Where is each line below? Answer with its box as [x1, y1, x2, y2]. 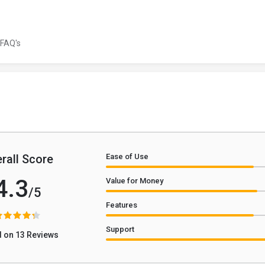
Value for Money [106, 176, 164, 186]
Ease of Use [106, 152, 149, 161]
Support [106, 225, 135, 234]
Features [106, 201, 138, 210]
